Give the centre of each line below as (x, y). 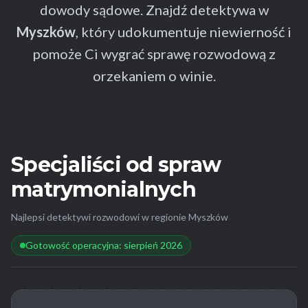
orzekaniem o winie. (154, 76)
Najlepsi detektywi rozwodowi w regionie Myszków (120, 217)
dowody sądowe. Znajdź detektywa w (154, 10)
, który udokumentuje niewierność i (184, 32)
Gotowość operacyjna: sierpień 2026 (104, 245)
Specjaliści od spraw (116, 165)
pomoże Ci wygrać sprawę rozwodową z (154, 54)
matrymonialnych (103, 190)
